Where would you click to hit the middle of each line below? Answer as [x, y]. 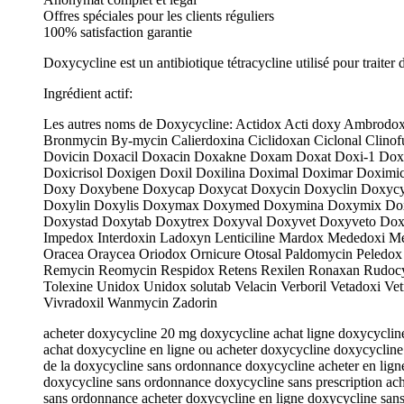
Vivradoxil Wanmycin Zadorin [130, 302]
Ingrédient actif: [88, 93]
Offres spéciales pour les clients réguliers [159, 15]
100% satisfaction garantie [118, 32]
